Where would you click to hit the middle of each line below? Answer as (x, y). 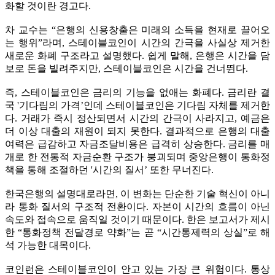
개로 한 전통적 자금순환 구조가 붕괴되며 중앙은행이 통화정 (137, 157)
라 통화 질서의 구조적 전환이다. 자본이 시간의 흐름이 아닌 (137, 206)
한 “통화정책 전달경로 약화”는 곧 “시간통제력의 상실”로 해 (137, 232)
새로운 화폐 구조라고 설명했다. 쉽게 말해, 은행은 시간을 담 (137, 55)
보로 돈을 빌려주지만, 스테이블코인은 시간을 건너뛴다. (126, 68)
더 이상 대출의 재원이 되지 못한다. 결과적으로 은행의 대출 (137, 131)
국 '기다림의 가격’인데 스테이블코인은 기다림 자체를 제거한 (137, 105)
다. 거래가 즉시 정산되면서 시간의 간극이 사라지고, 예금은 (137, 118)
